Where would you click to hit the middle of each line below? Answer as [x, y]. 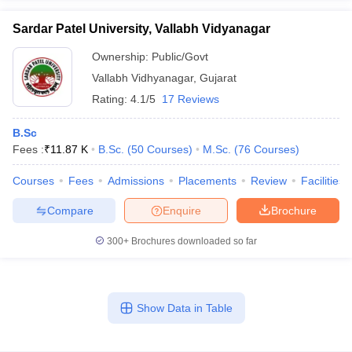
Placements [207, 181]
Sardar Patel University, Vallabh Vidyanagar [141, 29]
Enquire [182, 210]
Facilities [323, 181]
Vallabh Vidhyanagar [143, 78]
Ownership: [122, 57]
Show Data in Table [184, 308]
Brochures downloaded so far [193, 241]
